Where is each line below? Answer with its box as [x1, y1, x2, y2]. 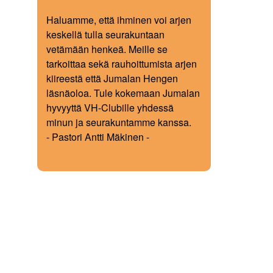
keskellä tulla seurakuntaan [46, 27, 165, 41]
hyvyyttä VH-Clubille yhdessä [46, 101, 174, 115]
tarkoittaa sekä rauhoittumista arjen [46, 57, 197, 71]
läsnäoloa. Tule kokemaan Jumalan [46, 86, 200, 100]
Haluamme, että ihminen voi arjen [46, 13, 191, 27]
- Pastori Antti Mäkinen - [46, 130, 149, 144]
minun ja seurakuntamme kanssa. [46, 115, 191, 129]
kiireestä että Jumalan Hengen [46, 71, 178, 85]
